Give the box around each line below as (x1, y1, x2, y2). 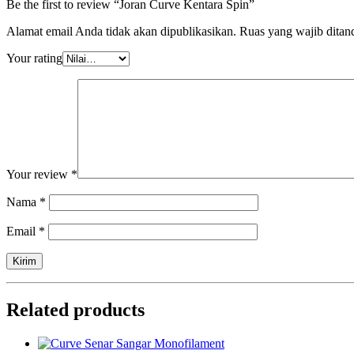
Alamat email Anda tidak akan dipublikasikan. (6, 24, 236, 38)
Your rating (6, 51, 62, 65)
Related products (6, 299, 145, 320)
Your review (6, 167, 71, 181)
